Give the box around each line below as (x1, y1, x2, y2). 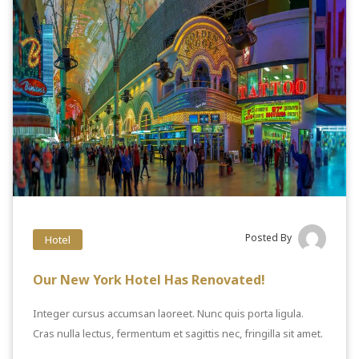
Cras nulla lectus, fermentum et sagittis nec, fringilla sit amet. (33, 326, 323, 341)
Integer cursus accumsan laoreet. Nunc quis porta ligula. (33, 306, 304, 321)
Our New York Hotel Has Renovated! (33, 271, 265, 289)
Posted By (245, 231, 292, 245)
